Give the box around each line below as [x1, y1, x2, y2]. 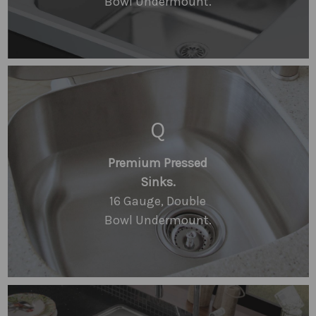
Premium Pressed [108, 155, 208, 171]
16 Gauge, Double [109, 193, 207, 209]
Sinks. [140, 174, 176, 190]
